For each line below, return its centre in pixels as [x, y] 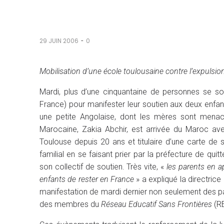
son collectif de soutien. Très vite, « [103, 167]
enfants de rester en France [87, 179]
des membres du [70, 204]
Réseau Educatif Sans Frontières [156, 204]
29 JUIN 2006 [59, 40]
